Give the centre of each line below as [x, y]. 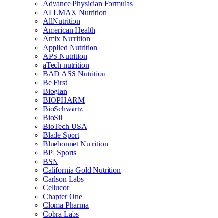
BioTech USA [65, 127]
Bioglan [55, 91]
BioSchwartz [63, 109]
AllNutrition [62, 21]
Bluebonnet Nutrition [75, 144]
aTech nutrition [66, 65]
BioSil [53, 118]
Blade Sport [61, 135]
